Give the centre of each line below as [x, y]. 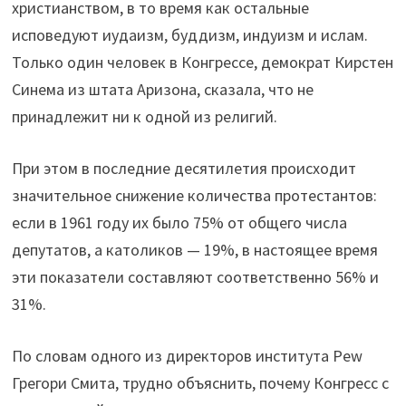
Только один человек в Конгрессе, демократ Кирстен [203, 63]
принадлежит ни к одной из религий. [145, 117]
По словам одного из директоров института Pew [188, 356]
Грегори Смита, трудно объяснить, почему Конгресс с [201, 383]
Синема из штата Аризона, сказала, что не [163, 90]
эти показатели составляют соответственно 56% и [196, 277]
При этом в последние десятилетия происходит [184, 169]
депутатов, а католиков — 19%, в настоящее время [195, 250]
